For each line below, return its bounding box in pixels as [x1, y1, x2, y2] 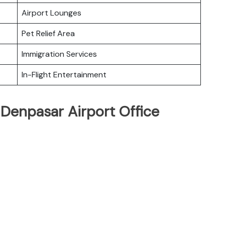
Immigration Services [22, 48, 97, 59]
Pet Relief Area [22, 28, 75, 39]
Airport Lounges [22, 7, 81, 18]
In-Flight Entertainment [22, 69, 106, 80]
